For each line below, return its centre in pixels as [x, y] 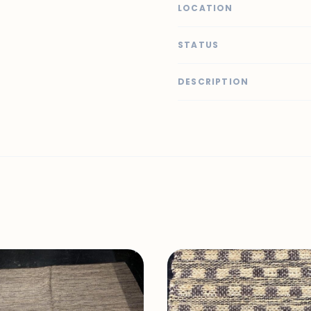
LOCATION [205, 8]
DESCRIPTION [213, 82]
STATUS [199, 45]
